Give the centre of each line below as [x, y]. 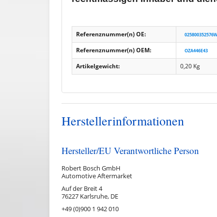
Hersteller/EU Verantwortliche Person [130, 150]
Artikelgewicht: [98, 66]
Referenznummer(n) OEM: [114, 50]
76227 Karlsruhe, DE [90, 196]
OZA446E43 [196, 50]
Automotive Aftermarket [97, 176]
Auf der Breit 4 [82, 188]
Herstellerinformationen [123, 120]
